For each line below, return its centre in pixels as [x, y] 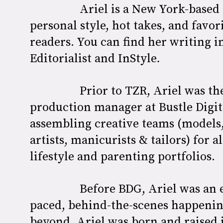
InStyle [137, 58]
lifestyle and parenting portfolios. [122, 156]
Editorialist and [72, 58]
